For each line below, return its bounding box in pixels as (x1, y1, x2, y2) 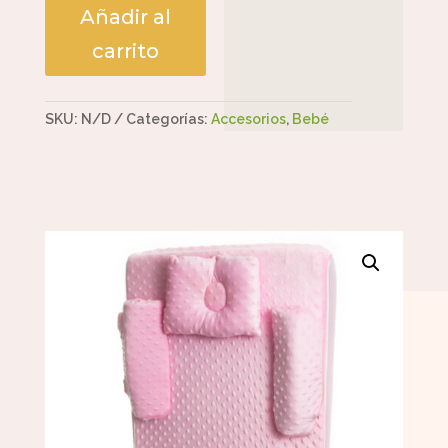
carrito (91, 39, 159, 63)
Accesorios (210, 111, 286, 127)
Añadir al (79, 5, 171, 29)
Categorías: (125, 111, 211, 127)
